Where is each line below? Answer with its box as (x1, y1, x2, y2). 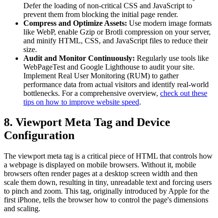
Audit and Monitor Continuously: (23, 54, 135, 62)
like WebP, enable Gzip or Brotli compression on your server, (23, 27, 211, 36)
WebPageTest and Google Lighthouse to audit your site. (23, 62, 195, 71)
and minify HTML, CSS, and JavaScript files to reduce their (23, 36, 208, 45)
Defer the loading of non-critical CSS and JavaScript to (23, 1, 192, 10)
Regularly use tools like (135, 54, 209, 62)
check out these (160, 89, 207, 97)
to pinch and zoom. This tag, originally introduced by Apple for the (4, 187, 209, 196)
